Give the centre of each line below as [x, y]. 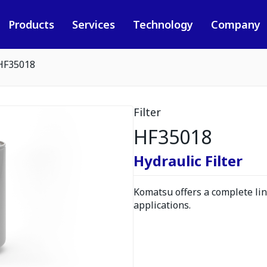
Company [235, 24]
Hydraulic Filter [188, 161]
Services [93, 24]
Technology [163, 24]
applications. [162, 205]
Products [31, 24]
